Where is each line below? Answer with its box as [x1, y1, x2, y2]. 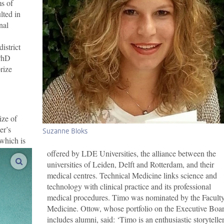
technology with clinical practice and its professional [47, 181, 211, 191]
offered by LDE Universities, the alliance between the [47, 148, 216, 158]
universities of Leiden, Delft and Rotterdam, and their [47, 159, 214, 169]
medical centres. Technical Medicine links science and [47, 170, 217, 180]
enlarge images [22, 156, 69, 166]
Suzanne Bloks [42, 126, 87, 136]
